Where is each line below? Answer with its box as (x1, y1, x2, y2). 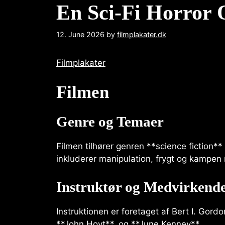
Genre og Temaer (56, 114, 164, 130)
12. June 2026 (56, 30, 104, 39)
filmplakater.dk (117, 30, 166, 39)
